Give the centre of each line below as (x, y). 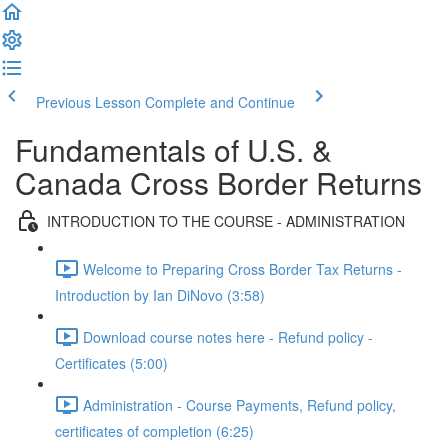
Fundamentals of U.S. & (173, 149)
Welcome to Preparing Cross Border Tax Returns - (242, 268)
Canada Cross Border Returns (218, 182)
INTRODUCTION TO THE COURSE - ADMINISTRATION (226, 220)
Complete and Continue (220, 102)
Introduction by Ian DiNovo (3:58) (160, 295)
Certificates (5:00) (111, 363)
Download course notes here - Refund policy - (228, 336)
